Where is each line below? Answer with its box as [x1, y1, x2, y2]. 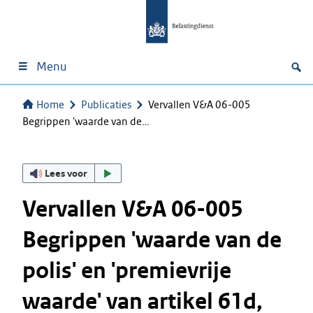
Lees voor [45, 166, 88, 180]
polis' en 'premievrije [22, 256, 231, 285]
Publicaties [81, 98, 131, 111]
